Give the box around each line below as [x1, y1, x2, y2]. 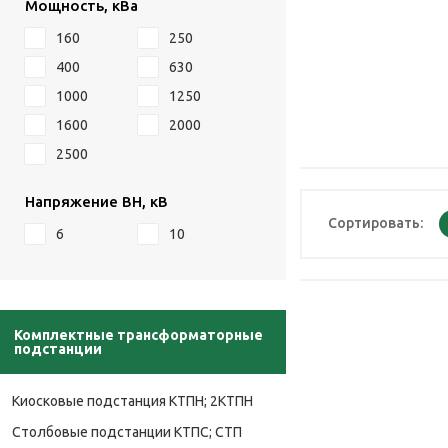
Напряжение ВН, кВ [25, 193, 168, 210]
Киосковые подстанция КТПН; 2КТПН [12, 393, 253, 409]
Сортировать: [328, 214, 423, 231]
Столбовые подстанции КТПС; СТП [12, 424, 242, 440]
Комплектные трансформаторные [14, 327, 263, 343]
